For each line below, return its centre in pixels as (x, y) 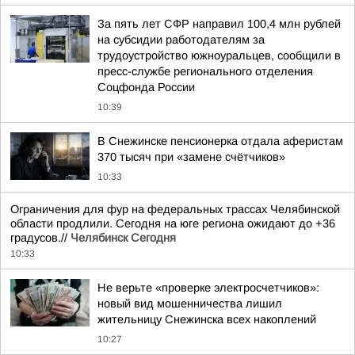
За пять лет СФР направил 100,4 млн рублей (219, 24)
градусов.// (40, 238)
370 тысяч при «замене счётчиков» (191, 157)
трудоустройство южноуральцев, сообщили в (219, 55)
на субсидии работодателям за (181, 40)
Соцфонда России (146, 87)
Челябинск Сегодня (123, 238)
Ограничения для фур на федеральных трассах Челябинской (175, 209)
